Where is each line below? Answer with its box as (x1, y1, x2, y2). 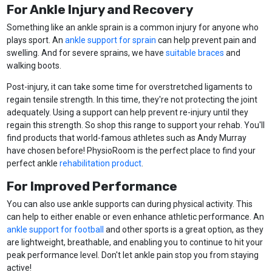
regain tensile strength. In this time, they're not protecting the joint (6, 95, 257, 105)
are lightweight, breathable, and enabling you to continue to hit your (6, 237, 263, 248)
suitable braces (165, 48, 224, 58)
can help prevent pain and (155, 35, 256, 46)
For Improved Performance (6, 178, 177, 194)
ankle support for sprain (64, 35, 156, 46)
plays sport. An (6, 35, 65, 46)
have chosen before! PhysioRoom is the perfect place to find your (6, 146, 256, 156)
